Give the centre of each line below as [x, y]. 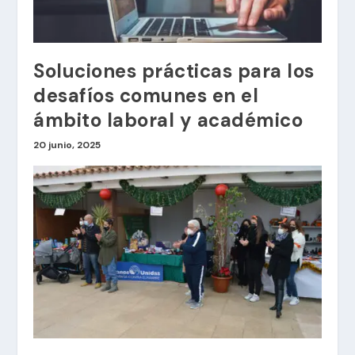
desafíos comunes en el [146, 96]
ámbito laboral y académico [168, 120]
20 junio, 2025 [67, 145]
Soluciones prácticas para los [174, 71]
